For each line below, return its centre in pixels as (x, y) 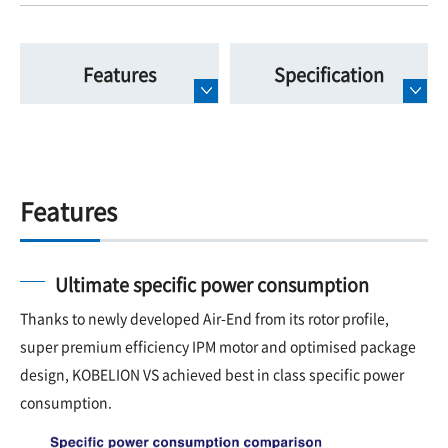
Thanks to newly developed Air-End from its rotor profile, (204, 318)
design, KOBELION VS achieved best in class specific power (212, 374)
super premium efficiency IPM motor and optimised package (218, 346)
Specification (328, 73)
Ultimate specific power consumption (212, 284)
